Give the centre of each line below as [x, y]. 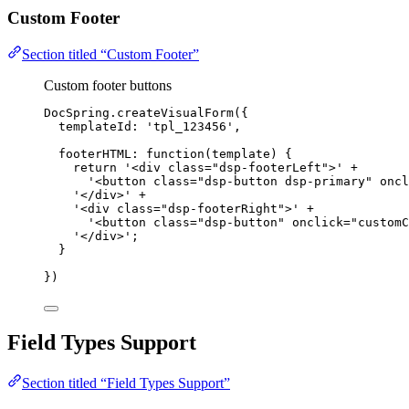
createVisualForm [175, 113]
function [175, 154]
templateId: [102, 127]
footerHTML [95, 154]
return [95, 168]
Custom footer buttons [108, 86]
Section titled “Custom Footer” [110, 55]
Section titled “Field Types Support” [126, 383]
